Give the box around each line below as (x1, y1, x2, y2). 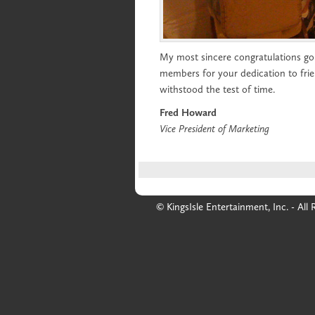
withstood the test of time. (160, 83, 275, 96)
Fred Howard (160, 106, 217, 119)
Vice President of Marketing (160, 122, 269, 135)
